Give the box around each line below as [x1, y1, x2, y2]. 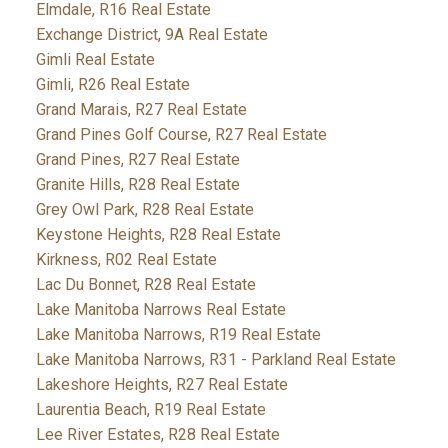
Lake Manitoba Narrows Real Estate [35, 299, 286, 319]
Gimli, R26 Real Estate [35, 74, 190, 94]
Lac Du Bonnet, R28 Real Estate [35, 274, 256, 294]
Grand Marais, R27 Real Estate [35, 99, 247, 119]
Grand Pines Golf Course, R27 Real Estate [35, 124, 327, 144]
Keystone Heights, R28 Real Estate [35, 224, 281, 244]
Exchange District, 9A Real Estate [35, 24, 268, 44]
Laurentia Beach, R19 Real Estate [35, 399, 266, 419]
